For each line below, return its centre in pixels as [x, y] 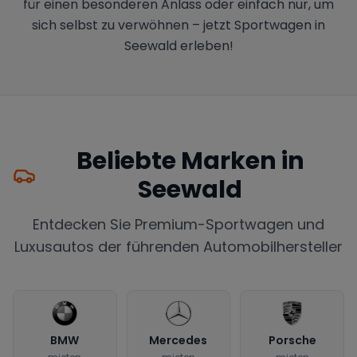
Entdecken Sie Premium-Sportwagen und [178, 224]
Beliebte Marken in [190, 161]
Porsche [292, 340]
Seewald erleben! [178, 45]
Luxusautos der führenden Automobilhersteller [178, 246]
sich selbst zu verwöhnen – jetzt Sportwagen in [178, 25]
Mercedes [178, 340]
